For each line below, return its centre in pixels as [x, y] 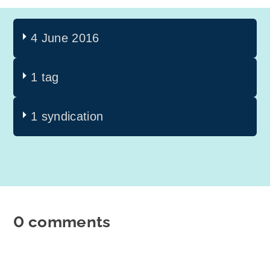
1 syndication [67, 116]
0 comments [62, 222]
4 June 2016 [65, 38]
